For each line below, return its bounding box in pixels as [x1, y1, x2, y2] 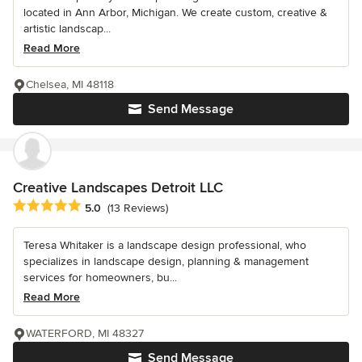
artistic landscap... [23, 22, 111, 36]
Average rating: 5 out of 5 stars [12, 198, 185, 215]
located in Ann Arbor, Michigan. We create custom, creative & [23, 6, 327, 20]
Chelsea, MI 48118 [26, 78, 114, 92]
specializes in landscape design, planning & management [23, 255, 309, 269]
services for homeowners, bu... [23, 271, 177, 285]
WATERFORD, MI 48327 [26, 326, 144, 341]
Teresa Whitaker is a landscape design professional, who [23, 238, 306, 253]
